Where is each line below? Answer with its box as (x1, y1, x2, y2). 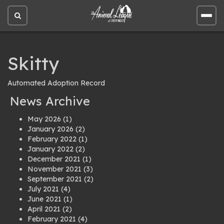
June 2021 (27, 194, 61, 203)
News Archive (10, 93, 90, 108)
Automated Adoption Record (7, 78, 105, 87)
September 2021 (27, 174, 82, 183)
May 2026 (27, 114, 61, 123)
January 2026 (27, 124, 73, 133)
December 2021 (27, 154, 80, 163)
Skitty (7, 52, 59, 74)
